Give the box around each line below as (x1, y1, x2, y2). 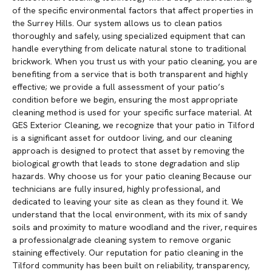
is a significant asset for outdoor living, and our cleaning (12, 132, 232, 144)
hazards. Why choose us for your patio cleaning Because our (12, 171, 252, 182)
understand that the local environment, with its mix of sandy (12, 209, 247, 220)
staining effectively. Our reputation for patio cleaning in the (12, 247, 243, 259)
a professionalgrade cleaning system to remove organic (12, 234, 231, 246)
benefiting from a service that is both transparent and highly (12, 69, 248, 80)
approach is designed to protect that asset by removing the (12, 145, 245, 157)
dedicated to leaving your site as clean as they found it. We (12, 196, 243, 208)
